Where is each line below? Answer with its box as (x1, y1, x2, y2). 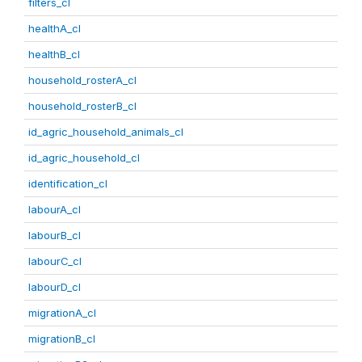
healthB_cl (28, 48, 80, 61)
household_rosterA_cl (28, 74, 137, 86)
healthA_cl (28, 22, 81, 35)
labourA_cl (28, 203, 81, 216)
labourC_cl (28, 255, 82, 267)
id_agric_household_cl (28, 151, 140, 164)
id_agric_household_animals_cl (28, 125, 183, 138)
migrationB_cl (28, 332, 95, 345)
